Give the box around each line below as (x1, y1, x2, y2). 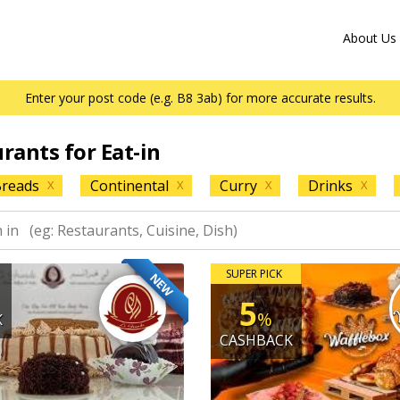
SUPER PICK (226, 266, 283, 281)
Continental (89, 176, 169, 196)
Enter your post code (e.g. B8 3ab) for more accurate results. (24, 89, 376, 106)
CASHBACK (219, 330, 293, 350)
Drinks (307, 176, 353, 196)
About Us (342, 29, 396, 46)
